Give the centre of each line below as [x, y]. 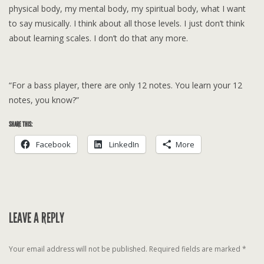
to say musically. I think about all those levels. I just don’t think [127, 23]
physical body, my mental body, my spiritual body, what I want [127, 8]
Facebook [53, 144]
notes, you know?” [44, 100]
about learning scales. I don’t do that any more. [98, 38]
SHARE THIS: [21, 124]
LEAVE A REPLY [37, 218]
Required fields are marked [196, 249]
